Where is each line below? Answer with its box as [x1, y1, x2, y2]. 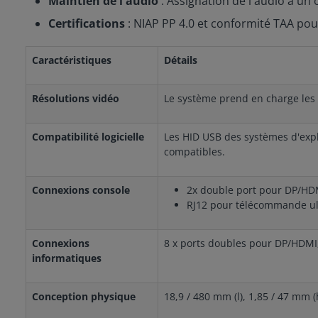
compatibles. [164, 144, 225, 158]
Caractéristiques [32, 53, 111, 67]
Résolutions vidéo [32, 91, 119, 105]
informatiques [32, 251, 102, 265]
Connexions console [32, 182, 130, 197]
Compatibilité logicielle [32, 129, 144, 143]
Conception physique [32, 289, 136, 303]
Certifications [48, 15, 128, 31]
